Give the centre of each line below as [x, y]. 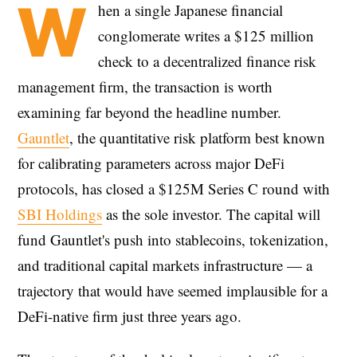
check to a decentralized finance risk [207, 61]
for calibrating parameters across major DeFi [151, 163]
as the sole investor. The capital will [211, 214]
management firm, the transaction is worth [145, 87]
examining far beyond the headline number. [149, 112]
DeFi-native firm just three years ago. [129, 316]
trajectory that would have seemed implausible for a [173, 291]
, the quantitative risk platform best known [197, 138]
